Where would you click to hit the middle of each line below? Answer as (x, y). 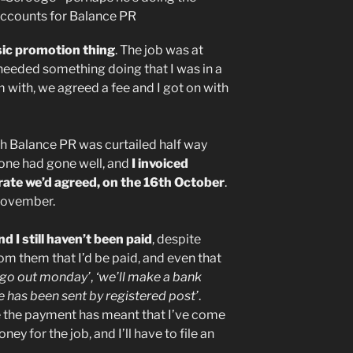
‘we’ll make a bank (149, 277)
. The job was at (159, 50)
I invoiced (159, 163)
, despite (176, 239)
